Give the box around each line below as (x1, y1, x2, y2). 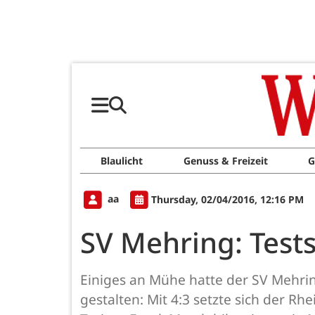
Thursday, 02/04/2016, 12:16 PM (151, 192, 304, 206)
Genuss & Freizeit (183, 154, 268, 167)
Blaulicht (100, 154, 143, 167)
